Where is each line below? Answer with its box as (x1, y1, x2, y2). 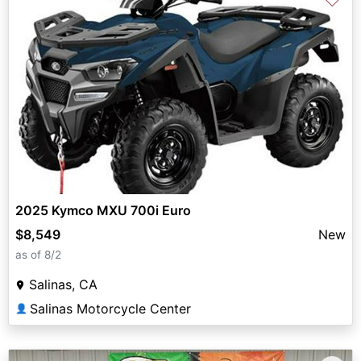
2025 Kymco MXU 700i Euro (15, 202, 191, 219)
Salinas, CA (29, 276, 98, 293)
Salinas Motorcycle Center (30, 301, 191, 317)
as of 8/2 (15, 248, 61, 262)
